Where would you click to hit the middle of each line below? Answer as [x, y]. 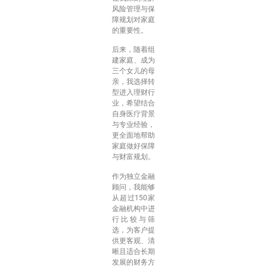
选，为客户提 [133, 230]
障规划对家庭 [133, 19]
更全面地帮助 [133, 136]
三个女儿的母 [133, 71]
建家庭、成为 [133, 60]
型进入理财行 [133, 93]
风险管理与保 [133, 9]
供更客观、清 [133, 240]
